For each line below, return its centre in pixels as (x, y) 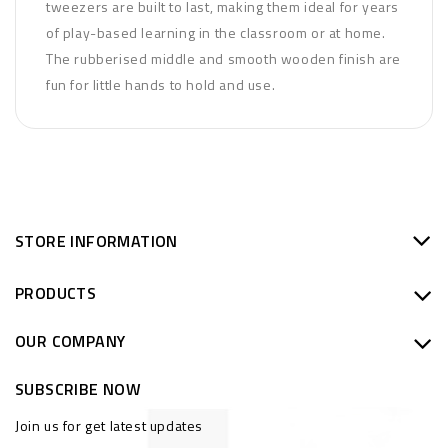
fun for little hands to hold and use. (161, 84)
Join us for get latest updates (109, 425)
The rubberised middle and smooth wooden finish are (224, 58)
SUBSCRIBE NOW (78, 389)
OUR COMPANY (70, 341)
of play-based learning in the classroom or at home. (216, 32)
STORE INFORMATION (96, 241)
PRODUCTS (56, 293)
